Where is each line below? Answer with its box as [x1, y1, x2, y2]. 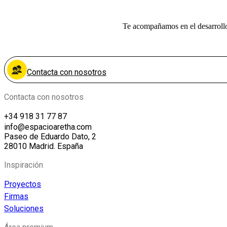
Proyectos [4, 179, 41, 190]
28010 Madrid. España [4, 141, 83, 152]
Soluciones [4, 204, 44, 214]
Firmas [4, 192, 28, 202]
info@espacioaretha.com [4, 122, 92, 132]
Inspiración [4, 160, 43, 170]
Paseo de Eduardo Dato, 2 [4, 132, 96, 142]
